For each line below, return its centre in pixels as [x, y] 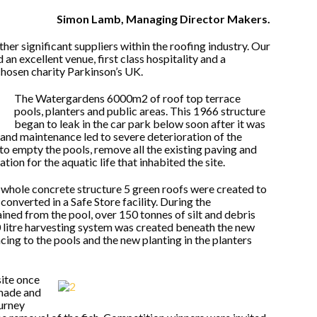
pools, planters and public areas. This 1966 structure [140, 111]
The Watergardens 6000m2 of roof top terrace [127, 98]
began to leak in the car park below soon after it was [140, 123]
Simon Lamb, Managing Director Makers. [164, 19]
